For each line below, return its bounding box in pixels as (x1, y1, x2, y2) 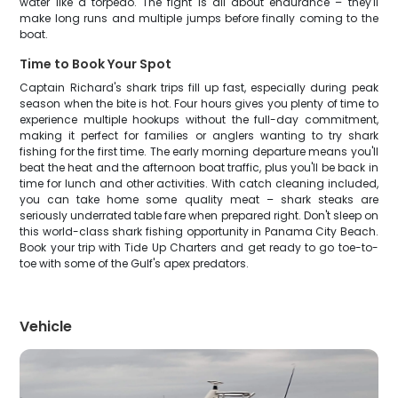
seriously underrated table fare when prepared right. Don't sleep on (20, 208, 378, 223)
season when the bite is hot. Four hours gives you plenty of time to (20, 96, 378, 111)
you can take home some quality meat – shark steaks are (20, 192, 378, 207)
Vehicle (20, 316, 73, 337)
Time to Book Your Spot (20, 55, 172, 73)
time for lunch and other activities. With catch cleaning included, (20, 176, 378, 191)
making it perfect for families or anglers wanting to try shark (20, 128, 378, 143)
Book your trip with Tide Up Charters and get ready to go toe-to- (20, 240, 378, 255)
